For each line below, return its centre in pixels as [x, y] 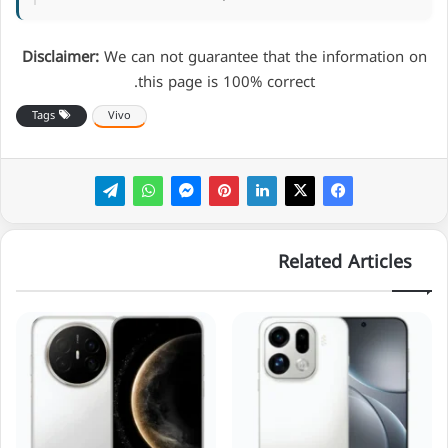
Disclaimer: [60, 56]
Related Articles [345, 261]
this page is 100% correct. [226, 81]
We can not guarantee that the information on [262, 56]
